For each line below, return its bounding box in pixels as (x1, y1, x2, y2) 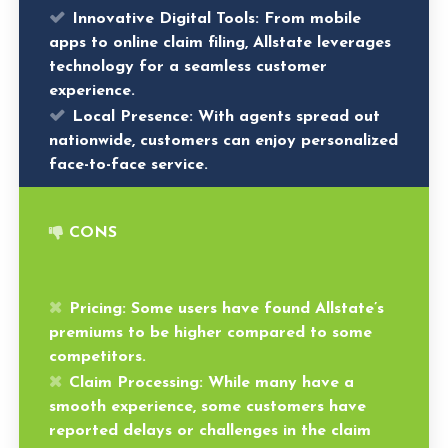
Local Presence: (72, 108, 194, 125)
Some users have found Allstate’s (126, 300, 385, 317)
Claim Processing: (69, 374, 204, 391)
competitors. (49, 348, 147, 365)
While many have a (203, 374, 355, 391)
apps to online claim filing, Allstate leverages (49, 34, 392, 51)
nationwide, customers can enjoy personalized (49, 132, 399, 149)
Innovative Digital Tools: (72, 10, 260, 27)
